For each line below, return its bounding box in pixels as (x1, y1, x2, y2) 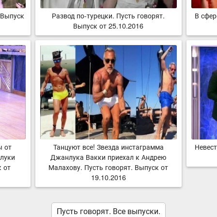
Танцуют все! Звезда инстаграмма (53, 141, 164, 152)
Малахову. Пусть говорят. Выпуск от (48, 161, 169, 172)
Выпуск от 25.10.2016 (73, 20, 144, 31)
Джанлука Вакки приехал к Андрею (50, 151, 167, 162)
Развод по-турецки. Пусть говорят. (52, 10, 165, 20)
